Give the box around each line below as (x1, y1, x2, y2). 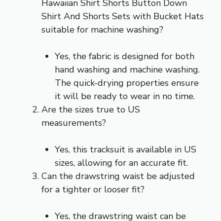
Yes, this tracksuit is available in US (55, 143, 196, 155)
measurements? (41, 116, 106, 129)
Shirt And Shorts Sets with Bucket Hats (41, 10, 204, 22)
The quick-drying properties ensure (55, 76, 199, 89)
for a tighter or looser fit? (41, 183, 145, 195)
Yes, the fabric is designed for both (55, 50, 194, 62)
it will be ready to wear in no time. (55, 90, 195, 102)
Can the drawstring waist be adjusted (41, 170, 195, 182)
